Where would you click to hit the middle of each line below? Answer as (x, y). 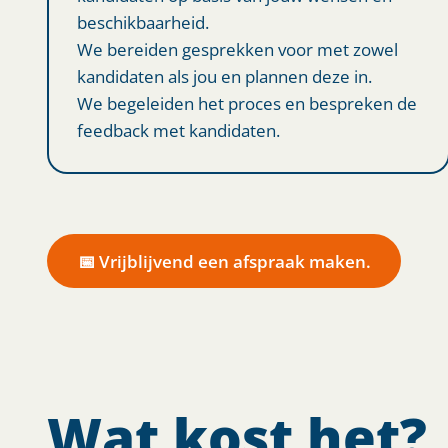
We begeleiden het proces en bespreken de (246, 102)
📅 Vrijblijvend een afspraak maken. (224, 260)
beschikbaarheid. (142, 21)
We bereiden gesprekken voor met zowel (237, 48)
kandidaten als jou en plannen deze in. (224, 75)
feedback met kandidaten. (178, 129)
